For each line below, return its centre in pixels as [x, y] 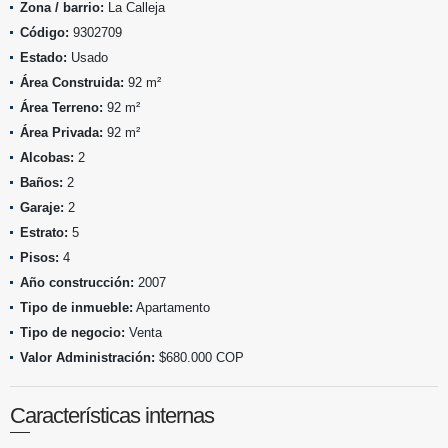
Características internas [112, 415]
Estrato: [44, 232]
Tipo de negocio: [72, 332]
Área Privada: [61, 132]
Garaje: [42, 207]
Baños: [41, 182]
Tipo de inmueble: [76, 307]
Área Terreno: [61, 107]
